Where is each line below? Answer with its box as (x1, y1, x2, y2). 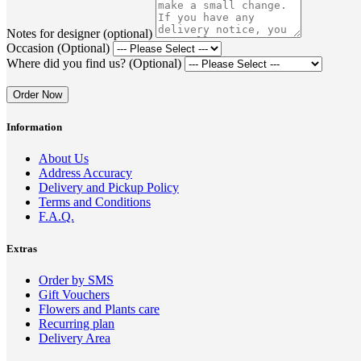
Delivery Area (39, 330, 110, 345)
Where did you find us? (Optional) (6, 56, 181, 71)
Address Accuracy (39, 166, 132, 180)
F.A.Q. (39, 210, 74, 224)
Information (6, 121, 62, 134)
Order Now (13, 89, 62, 102)
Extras (6, 242, 37, 255)
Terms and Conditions (39, 195, 151, 210)
